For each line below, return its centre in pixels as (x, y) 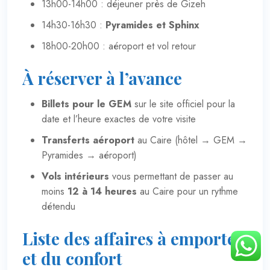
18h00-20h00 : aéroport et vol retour (119, 46)
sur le (146, 104)
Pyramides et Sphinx (152, 25)
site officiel (182, 104)
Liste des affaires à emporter (133, 238)
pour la (219, 104)
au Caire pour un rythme (187, 191)
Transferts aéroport (88, 140)
